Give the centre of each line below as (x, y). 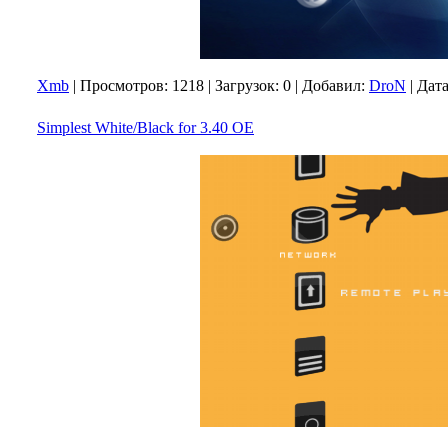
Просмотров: (124, 85)
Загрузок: (247, 85)
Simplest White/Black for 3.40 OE (145, 127)
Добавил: (333, 85)
